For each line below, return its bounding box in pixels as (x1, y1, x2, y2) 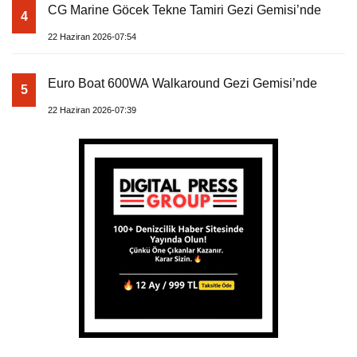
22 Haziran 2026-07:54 (48, 32, 136, 42)
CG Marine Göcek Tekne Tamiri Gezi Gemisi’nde (48, 3, 321, 18)
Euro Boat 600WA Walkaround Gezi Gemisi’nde (48, 76, 317, 91)
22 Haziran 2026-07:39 (48, 105, 136, 116)
